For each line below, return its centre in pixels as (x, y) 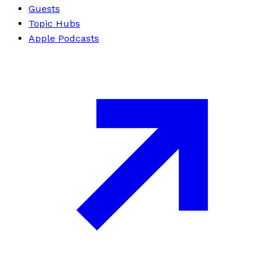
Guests (44, 9)
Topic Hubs (54, 24)
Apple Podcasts (64, 39)
